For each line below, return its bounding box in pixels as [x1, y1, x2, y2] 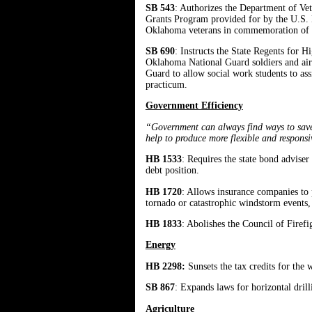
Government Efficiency [145, 100, 243, 111]
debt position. [145, 165, 199, 176]
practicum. [145, 79, 187, 91]
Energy [145, 240, 175, 251]
